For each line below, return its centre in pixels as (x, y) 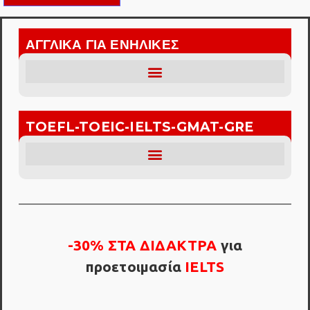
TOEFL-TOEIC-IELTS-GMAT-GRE (140, 127)
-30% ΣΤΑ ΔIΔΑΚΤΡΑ (142, 245)
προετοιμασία (134, 267)
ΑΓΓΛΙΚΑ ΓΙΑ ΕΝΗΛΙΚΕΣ (102, 45)
